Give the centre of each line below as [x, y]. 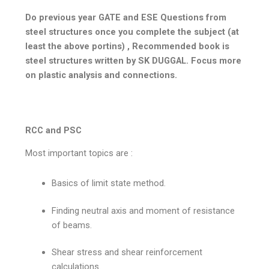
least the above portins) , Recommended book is [128, 47]
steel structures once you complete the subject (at [132, 32]
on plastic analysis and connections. [101, 75]
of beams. [72, 225]
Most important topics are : [80, 153]
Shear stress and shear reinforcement [127, 252]
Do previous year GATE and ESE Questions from [126, 18]
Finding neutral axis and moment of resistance [144, 210]
